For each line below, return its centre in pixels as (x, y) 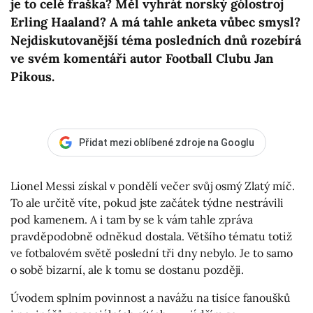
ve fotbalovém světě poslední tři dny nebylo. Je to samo (152, 253)
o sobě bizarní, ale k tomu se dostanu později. (127, 270)
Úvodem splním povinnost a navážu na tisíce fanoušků (151, 298)
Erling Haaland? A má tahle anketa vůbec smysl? (155, 22)
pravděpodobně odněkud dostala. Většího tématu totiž (151, 236)
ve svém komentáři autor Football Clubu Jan (142, 59)
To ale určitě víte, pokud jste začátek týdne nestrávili (147, 203)
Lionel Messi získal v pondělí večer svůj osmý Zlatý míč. (153, 186)
